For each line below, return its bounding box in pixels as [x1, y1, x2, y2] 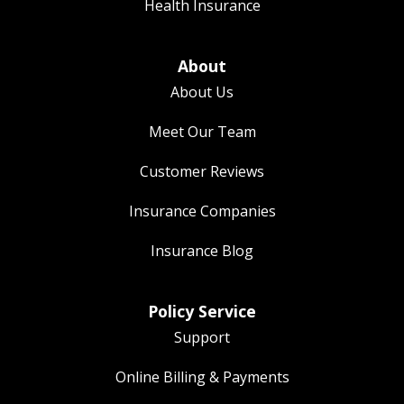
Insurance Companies [128, 201, 276, 222]
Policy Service [148, 300, 256, 323]
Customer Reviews [140, 161, 264, 182]
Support [174, 327, 230, 348]
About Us [170, 82, 234, 103]
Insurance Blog [151, 241, 253, 262]
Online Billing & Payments [115, 367, 289, 388]
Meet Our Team [148, 122, 256, 142]
